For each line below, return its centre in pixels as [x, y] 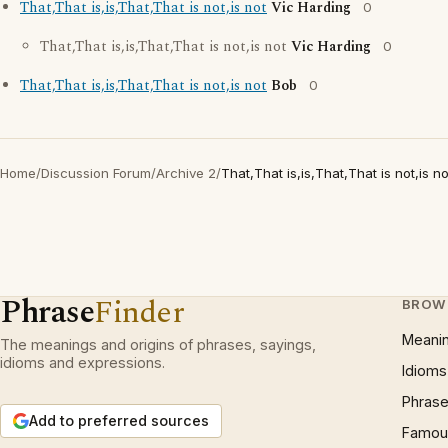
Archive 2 [186, 173]
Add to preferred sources [119, 420]
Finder [139, 312]
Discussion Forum [96, 173]
